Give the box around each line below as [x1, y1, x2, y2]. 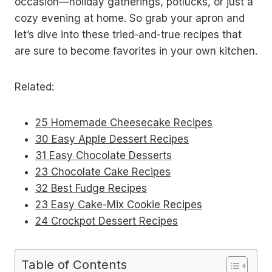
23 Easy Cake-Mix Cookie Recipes [35, 199, 202, 211]
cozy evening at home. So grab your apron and [15, 12, 245, 24]
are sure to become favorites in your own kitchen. [15, 45, 257, 57]
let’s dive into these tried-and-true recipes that [15, 29, 242, 41]
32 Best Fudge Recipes [35, 182, 147, 194]
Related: [15, 81, 54, 93]
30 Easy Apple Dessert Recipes [35, 133, 189, 145]
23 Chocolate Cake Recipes [35, 166, 171, 178]
